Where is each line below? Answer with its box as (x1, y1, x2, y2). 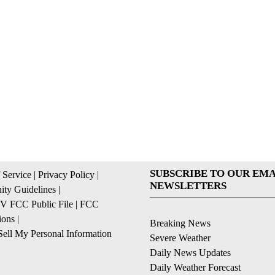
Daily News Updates (150, 247, 231, 258)
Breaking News (150, 217, 211, 228)
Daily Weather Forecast (150, 261, 241, 273)
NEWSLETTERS (150, 179, 227, 192)
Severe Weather (150, 232, 211, 243)
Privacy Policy (38, 169, 95, 180)
